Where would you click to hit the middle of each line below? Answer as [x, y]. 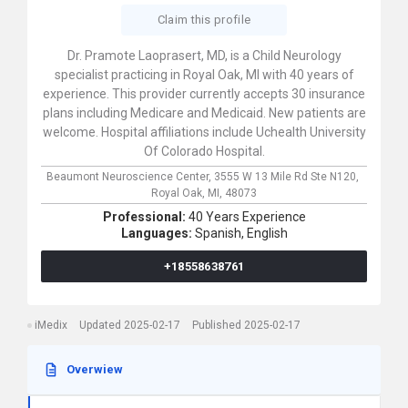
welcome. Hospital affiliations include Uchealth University [204, 132]
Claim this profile [204, 20]
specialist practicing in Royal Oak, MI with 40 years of [204, 75]
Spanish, [219, 233]
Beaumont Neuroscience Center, [130, 177]
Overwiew [95, 369]
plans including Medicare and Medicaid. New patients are [204, 113]
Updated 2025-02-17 [130, 325]
